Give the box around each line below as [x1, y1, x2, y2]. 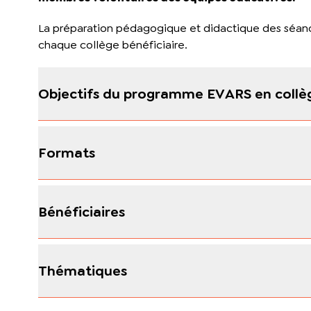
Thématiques [37, 262, 127, 280]
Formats [37, 144, 95, 162]
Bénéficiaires [37, 203, 125, 221]
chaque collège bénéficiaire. [37, 37, 187, 52]
